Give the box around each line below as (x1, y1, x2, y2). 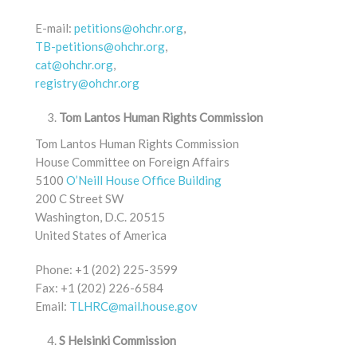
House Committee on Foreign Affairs (35, 155, 229, 169)
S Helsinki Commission (59, 333, 176, 347)
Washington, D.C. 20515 (35, 210, 165, 224)
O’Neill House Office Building (66, 173, 222, 187)
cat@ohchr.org (35, 57, 113, 72)
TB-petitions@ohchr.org (35, 39, 165, 53)
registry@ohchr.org (35, 76, 139, 90)
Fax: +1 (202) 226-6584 (35, 280, 163, 295)
